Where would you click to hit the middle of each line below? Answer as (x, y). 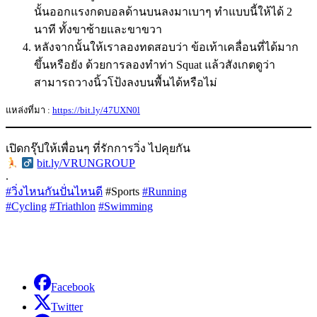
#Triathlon (73, 207)
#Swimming (126, 207)
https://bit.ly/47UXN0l (96, 110)
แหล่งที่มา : (29, 110)
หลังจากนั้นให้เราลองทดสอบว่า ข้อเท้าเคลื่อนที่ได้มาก (166, 47)
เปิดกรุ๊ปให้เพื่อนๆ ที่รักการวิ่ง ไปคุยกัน (98, 148)
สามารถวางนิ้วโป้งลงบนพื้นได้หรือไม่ (126, 82)
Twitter (67, 307)
